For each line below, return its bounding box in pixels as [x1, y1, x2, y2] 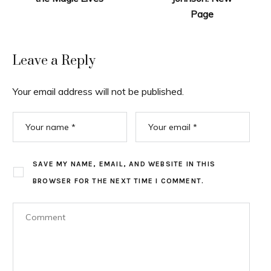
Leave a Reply [12, 52, 96, 69]
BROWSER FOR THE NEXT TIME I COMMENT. [32, 176, 204, 185]
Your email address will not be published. [12, 85, 184, 97]
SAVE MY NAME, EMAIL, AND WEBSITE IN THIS [32, 159, 215, 168]
